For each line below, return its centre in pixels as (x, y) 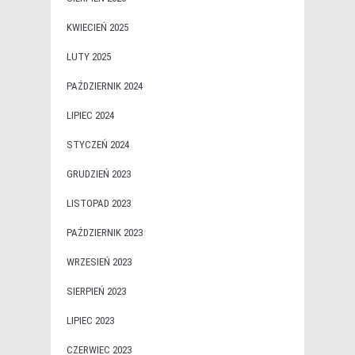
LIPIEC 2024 (90, 116)
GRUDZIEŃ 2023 (99, 174)
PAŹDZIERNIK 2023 (105, 233)
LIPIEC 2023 (90, 321)
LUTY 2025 (89, 57)
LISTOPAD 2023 (99, 204)
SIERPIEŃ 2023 (96, 292)
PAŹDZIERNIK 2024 (105, 86)
